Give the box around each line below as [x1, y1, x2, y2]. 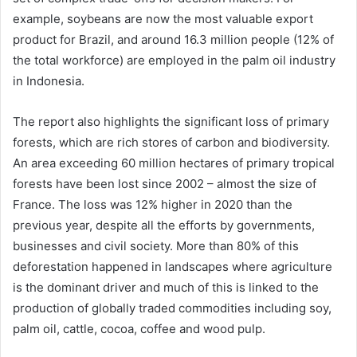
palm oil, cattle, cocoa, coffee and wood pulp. [13, 321, 265, 337]
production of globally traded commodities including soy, [13, 300, 331, 316]
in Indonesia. [13, 73, 84, 89]
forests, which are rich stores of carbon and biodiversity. [13, 135, 330, 151]
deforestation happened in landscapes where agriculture [13, 259, 332, 275]
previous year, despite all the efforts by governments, [13, 218, 315, 233]
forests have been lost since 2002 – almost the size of [13, 176, 316, 192]
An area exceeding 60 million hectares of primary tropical [13, 155, 335, 171]
